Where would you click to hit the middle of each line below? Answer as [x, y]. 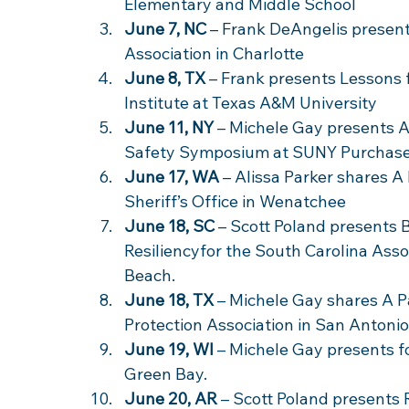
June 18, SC [169, 226]
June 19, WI [169, 349]
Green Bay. [166, 374]
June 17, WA [172, 177]
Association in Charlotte [216, 53]
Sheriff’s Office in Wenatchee [235, 201]
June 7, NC [165, 29]
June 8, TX [165, 78]
